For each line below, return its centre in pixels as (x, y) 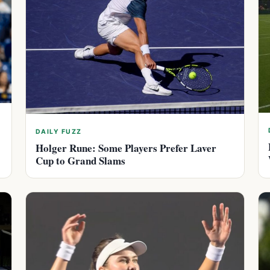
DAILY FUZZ (59, 131)
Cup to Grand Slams (80, 160)
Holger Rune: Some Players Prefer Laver (126, 148)
